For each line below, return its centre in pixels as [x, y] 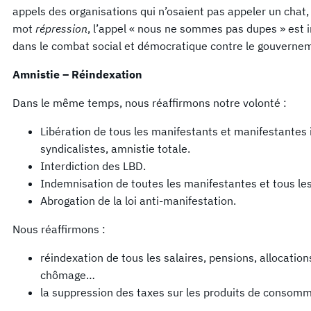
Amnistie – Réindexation [77, 74]
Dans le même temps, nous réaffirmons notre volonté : [150, 102]
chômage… [68, 275]
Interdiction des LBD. [93, 166]
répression [61, 28]
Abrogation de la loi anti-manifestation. [138, 200]
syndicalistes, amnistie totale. [115, 148]
